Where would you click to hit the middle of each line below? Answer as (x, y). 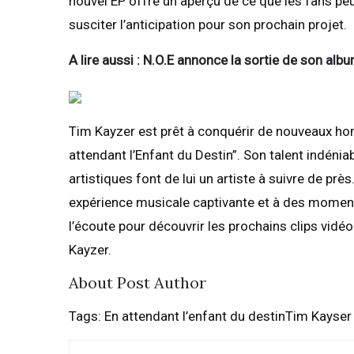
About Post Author (137, 283)
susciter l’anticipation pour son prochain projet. (208, 25)
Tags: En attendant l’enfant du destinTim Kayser (210, 316)
